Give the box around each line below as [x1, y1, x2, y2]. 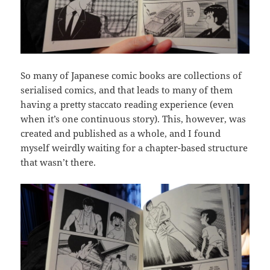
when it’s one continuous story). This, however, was [20, 113, 246, 125]
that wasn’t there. [20, 156, 96, 169]
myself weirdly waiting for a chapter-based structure [20, 142, 248, 154]
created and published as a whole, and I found [20, 127, 221, 140]
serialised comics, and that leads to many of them [20, 84, 233, 96]
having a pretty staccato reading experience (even [20, 98, 234, 111]
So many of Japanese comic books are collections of [20, 69, 242, 82]
